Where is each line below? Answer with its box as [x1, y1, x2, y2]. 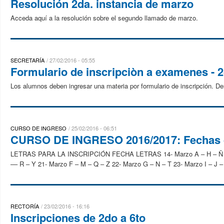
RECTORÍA [10, 202, 39, 210]
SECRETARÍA [10, 56, 44, 64]
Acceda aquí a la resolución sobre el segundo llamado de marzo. [10, 13, 198, 22]
